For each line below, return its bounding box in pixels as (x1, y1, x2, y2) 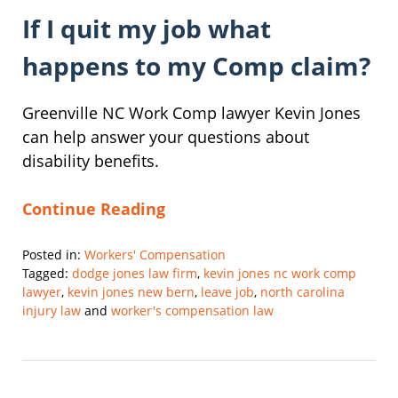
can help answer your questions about (22, 125, 309, 147)
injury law (22, 301, 81, 319)
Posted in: (22, 245, 81, 263)
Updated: (21, 319, 76, 337)
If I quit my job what (22, 12, 271, 46)
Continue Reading (22, 197, 165, 219)
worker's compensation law (111, 301, 274, 319)
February (21, 338, 75, 355)
